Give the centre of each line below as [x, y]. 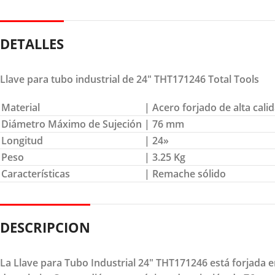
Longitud [22, 140]
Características [36, 173]
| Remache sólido [185, 173]
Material [21, 107]
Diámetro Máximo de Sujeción [72, 124]
